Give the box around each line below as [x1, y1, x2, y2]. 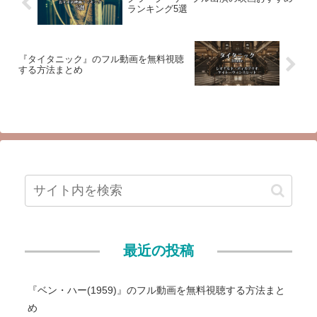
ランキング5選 [127, 3, 188, 14]
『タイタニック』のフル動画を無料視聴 [18, 54, 184, 65]
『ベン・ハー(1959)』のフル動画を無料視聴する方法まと [28, 284, 285, 296]
